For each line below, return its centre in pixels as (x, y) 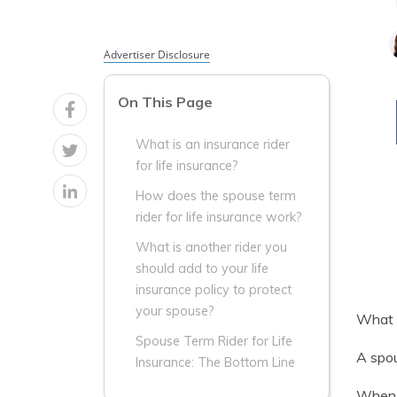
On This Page (165, 102)
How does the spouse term (216, 196)
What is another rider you (211, 248)
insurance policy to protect (214, 290)
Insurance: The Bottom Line (215, 363)
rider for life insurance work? (219, 218)
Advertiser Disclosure (157, 54)
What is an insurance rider (213, 145)
